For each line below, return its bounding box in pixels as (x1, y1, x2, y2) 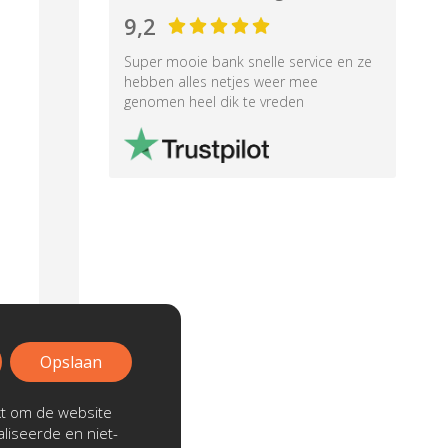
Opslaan (40, 351, 102, 373)
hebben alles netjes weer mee (123, 72, 318, 91)
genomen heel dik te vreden (123, 92, 304, 111)
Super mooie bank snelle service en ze (123, 52, 372, 71)
